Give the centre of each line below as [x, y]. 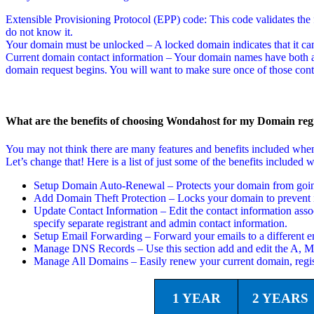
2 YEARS [280, 298]
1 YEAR [196, 298]
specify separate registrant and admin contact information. [161, 223]
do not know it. [39, 32]
